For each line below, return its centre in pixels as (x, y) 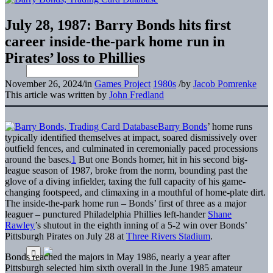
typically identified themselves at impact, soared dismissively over (131, 137)
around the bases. (38, 159)
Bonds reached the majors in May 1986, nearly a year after (117, 257)
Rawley (20, 225)
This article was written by (57, 94)
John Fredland (136, 94)
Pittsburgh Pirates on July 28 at (66, 236)
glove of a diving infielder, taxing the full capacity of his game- (125, 181)
